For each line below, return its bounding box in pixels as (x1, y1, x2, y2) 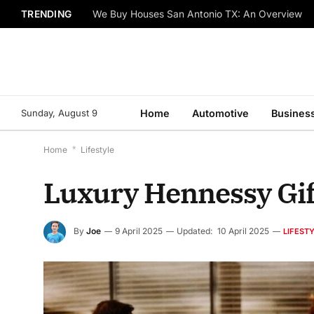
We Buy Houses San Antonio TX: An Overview (93, 8, 303, 20)
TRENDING (21, 8, 72, 20)
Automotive (192, 107, 249, 119)
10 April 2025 (217, 226, 269, 237)
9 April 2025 (115, 226, 163, 237)
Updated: (177, 226, 212, 237)
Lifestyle (81, 144, 114, 155)
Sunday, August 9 (21, 107, 97, 118)
